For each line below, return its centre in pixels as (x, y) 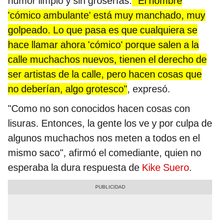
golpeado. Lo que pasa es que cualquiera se (103, 30)
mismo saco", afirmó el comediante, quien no (105, 152)
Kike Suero (164, 167)
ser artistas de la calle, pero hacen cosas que (105, 74)
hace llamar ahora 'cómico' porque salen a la (103, 44)
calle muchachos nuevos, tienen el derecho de (107, 59)
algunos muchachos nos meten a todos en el (104, 138)
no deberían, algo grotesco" (68, 89)
